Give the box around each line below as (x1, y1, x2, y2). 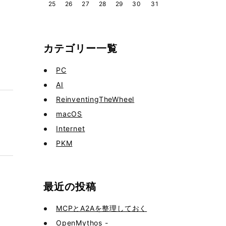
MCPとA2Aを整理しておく (56, 204, 147, 212)
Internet (56, 124, 85, 133)
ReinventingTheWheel (56, 95, 135, 103)
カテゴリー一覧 (43, 42, 118, 54)
